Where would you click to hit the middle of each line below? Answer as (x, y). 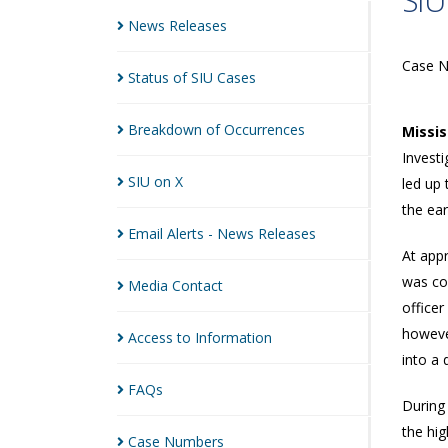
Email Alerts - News (193, 233)
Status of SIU (172, 77)
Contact (197, 285)
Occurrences (264, 129)
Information (233, 337)
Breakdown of (176, 129)
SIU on (151, 181)
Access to (161, 337)
